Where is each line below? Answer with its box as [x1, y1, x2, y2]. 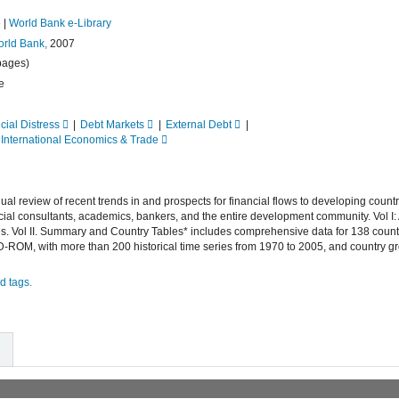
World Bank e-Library [9, 16, 111, 29]
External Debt [166, 118, 232, 132]
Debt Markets [80, 118, 145, 132]
